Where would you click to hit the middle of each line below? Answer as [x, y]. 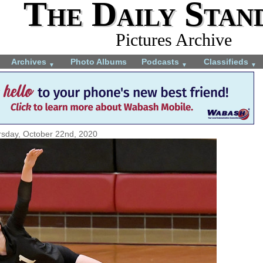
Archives [30, 61]
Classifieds [227, 61]
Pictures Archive [174, 40]
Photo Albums [99, 61]
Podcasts [161, 61]
